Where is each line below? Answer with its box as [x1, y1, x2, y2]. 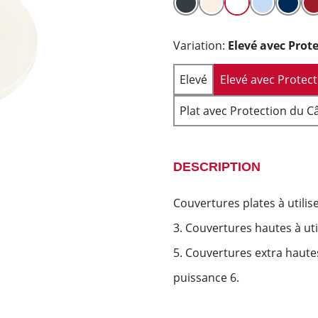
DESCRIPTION [173, 160, 261, 174]
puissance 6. [173, 270, 239, 285]
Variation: [173, 38, 228, 53]
